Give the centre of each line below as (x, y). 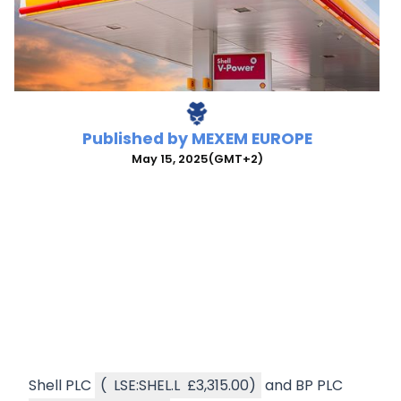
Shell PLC (62, 386)
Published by (137, 139)
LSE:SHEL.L (147, 386)
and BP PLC (302, 386)
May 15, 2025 (170, 159)
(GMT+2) (235, 159)
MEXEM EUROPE (252, 139)
